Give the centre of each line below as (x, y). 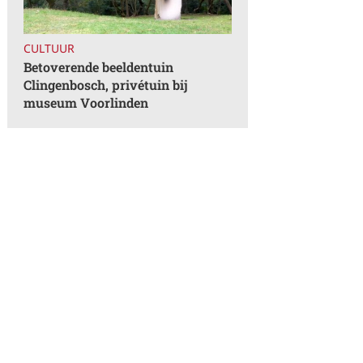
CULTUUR (49, 49)
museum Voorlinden (86, 103)
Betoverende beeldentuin (99, 67)
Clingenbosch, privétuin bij (106, 85)
